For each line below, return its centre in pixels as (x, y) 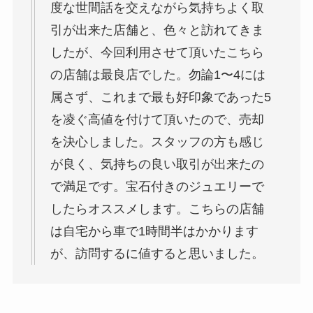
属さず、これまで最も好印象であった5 (160, 97)
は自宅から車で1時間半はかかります (154, 232)
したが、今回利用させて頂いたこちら (157, 53)
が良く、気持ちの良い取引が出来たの (157, 165)
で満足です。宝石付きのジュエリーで (157, 187)
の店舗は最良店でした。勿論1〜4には (158, 75)
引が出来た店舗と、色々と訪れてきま (157, 30)
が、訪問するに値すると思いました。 (157, 254)
